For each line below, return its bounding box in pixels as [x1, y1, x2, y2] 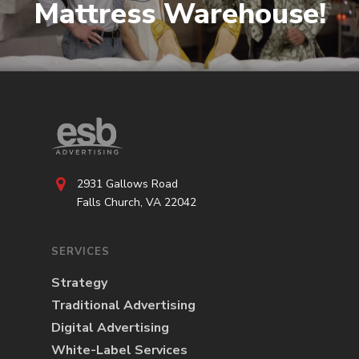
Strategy [51, 273, 107, 292]
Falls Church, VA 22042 [77, 194, 196, 210]
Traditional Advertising [51, 296, 196, 314]
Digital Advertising [51, 318, 169, 337]
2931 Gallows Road [77, 175, 178, 192]
